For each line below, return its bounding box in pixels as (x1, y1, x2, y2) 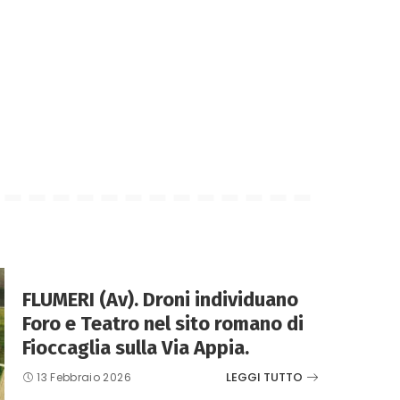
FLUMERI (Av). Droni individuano (22, 287, 298, 312)
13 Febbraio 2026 (37, 369, 131, 385)
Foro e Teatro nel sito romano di (22, 311, 304, 336)
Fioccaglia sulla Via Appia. (22, 335, 249, 360)
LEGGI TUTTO (226, 369, 303, 387)
